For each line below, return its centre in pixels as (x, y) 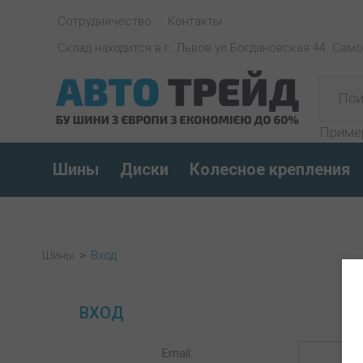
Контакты (195, 21)
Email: (177, 353)
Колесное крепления (270, 169)
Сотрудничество (105, 21)
